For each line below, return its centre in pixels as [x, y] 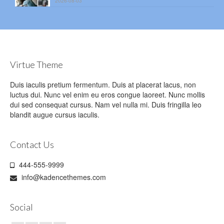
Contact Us [32, 144]
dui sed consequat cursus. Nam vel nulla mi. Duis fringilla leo [106, 104]
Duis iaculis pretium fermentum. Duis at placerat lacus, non [103, 84]
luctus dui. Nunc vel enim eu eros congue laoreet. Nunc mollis [107, 94]
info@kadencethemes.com [63, 177]
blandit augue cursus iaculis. [55, 114]
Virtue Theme [36, 64]
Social [21, 207]
